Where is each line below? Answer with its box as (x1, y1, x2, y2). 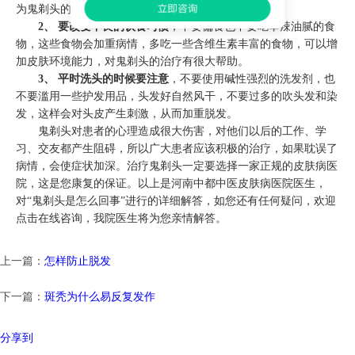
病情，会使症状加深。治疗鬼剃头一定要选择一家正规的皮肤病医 (16, 160, 338, 173)
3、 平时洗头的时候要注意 (38, 73, 169, 86)
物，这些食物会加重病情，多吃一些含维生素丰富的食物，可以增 (16, 38, 338, 51)
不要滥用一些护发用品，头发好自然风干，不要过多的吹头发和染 (16, 90, 338, 103)
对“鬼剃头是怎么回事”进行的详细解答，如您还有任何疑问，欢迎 (16, 195, 336, 208)
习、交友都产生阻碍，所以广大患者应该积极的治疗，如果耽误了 (16, 143, 338, 155)
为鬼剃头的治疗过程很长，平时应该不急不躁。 (16, 3, 249, 16)
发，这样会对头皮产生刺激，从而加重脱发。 (16, 108, 238, 120)
